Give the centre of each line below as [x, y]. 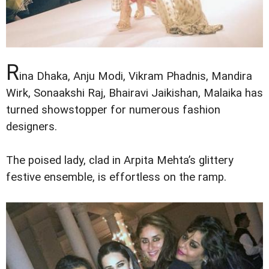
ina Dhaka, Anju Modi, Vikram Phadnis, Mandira [136, 77]
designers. [32, 127]
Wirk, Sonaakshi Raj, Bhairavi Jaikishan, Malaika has [134, 93]
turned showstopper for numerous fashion [113, 110]
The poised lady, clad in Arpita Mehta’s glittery [120, 161]
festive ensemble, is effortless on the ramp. [119, 177]
